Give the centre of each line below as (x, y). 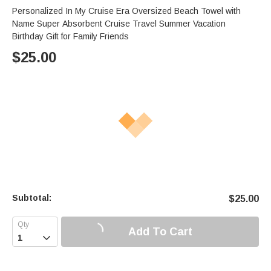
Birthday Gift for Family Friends (70, 37)
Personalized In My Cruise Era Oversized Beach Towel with (126, 11)
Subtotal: (32, 198)
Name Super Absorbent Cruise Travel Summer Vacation (119, 24)
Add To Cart (160, 231)
